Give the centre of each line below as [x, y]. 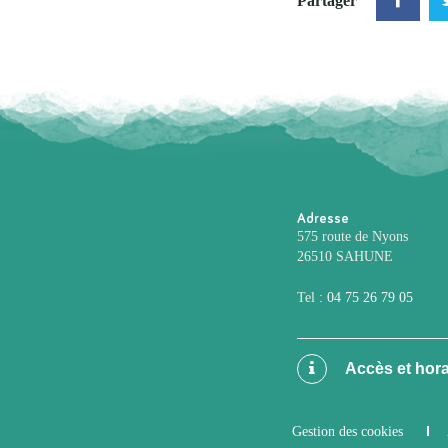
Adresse [323, 218]
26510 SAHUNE [345, 256]
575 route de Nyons [352, 236]
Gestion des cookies [347, 431]
